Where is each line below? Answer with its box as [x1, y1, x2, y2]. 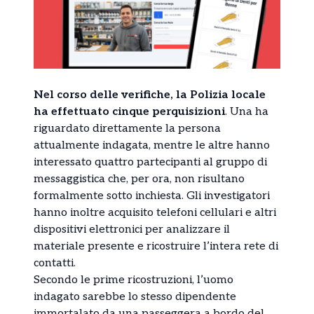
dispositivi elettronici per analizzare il [34, 222, 230, 236]
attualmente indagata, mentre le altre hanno [34, 138, 270, 152]
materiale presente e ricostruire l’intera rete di [34, 239, 278, 253]
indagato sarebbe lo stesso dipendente [34, 289, 236, 303]
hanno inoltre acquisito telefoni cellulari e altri [34, 205, 276, 219]
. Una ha [225, 104, 268, 118]
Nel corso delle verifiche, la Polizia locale [34, 88, 266, 102]
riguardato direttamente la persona [34, 121, 221, 135]
